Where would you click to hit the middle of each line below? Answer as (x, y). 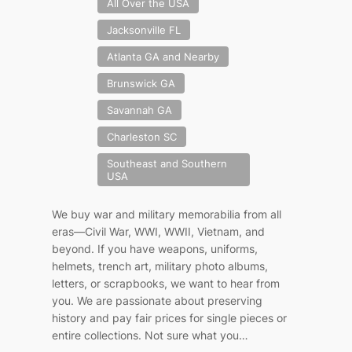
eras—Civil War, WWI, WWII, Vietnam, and (159, 232)
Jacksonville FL (144, 30)
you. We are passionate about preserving (158, 301)
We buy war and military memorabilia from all (167, 214)
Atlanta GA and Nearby (163, 57)
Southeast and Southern (167, 164)
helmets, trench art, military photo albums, (160, 266)
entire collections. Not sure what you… (150, 335)
